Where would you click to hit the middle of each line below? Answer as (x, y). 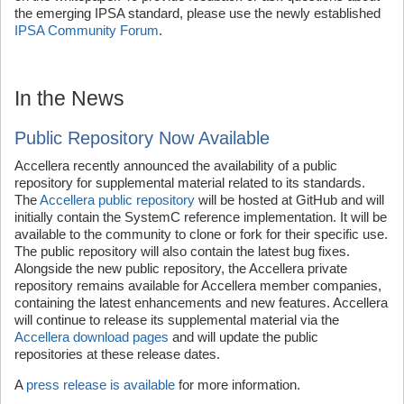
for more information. (238, 385)
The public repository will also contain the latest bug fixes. (182, 252)
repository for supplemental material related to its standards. (190, 183)
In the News (69, 99)
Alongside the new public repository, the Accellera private (181, 269)
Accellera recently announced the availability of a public (176, 166)
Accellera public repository (117, 200)
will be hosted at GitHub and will (289, 200)
